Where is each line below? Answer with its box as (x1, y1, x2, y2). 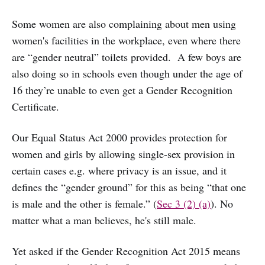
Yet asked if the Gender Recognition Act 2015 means (12, 243, 240, 258)
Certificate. (12, 99, 59, 114)
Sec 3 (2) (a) (157, 196, 211, 211)
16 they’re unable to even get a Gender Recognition (12, 82, 232, 97)
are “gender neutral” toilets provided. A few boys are (12, 49, 241, 64)
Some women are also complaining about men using (12, 16, 236, 31)
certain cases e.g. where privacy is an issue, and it (12, 163, 227, 177)
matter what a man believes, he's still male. (12, 212, 196, 227)
